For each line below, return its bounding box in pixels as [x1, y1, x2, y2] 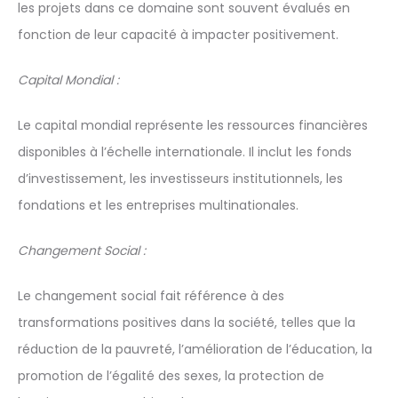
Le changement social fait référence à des [18, 287, 284, 306]
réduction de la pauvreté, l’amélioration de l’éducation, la [18, 340, 372, 359]
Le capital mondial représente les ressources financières [18, 116, 368, 135]
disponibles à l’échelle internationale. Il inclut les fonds [18, 143, 352, 162]
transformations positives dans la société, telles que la [18, 314, 355, 332]
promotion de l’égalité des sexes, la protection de [18, 367, 324, 386]
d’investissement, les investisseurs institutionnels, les [18, 170, 343, 188]
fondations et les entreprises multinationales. [18, 196, 298, 215]
